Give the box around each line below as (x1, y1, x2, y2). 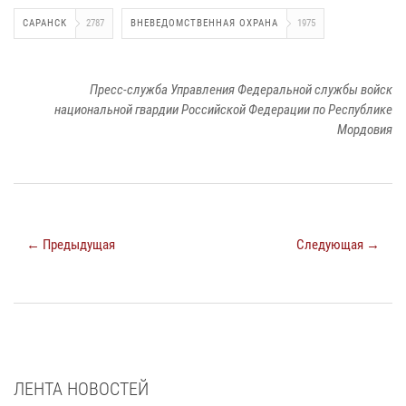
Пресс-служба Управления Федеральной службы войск (90, 81, 392, 98)
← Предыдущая (26, 236, 115, 253)
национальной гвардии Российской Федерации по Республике (54, 101, 392, 118)
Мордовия (337, 121, 392, 138)
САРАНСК (23, 16, 67, 29)
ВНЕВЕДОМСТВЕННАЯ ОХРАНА (130, 16, 278, 29)
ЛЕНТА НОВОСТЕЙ (14, 377, 149, 400)
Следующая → (296, 236, 380, 253)
